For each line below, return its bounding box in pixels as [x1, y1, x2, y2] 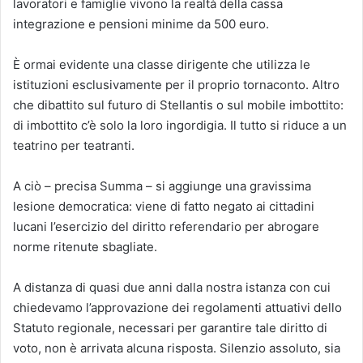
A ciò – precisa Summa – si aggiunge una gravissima [13, 178, 311, 194]
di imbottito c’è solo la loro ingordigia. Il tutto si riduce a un [13, 117, 347, 133]
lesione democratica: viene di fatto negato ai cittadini [13, 199, 314, 214]
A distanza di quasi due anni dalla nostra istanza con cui [13, 280, 331, 295]
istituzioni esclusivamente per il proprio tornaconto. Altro [13, 77, 340, 92]
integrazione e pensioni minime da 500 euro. [13, 16, 269, 32]
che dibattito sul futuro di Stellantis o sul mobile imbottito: [13, 97, 344, 113]
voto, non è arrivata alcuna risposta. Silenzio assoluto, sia [13, 340, 340, 356]
